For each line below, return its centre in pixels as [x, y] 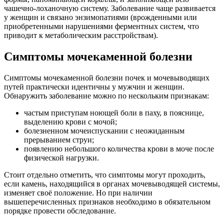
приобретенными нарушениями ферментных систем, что [101, 26]
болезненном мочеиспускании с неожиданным [104, 130]
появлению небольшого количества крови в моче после [119, 148]
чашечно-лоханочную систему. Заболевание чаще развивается [110, 8]
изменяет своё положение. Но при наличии [78, 192]
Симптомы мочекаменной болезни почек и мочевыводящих [107, 77]
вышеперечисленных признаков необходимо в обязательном [107, 201]
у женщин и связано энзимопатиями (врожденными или [100, 17]
